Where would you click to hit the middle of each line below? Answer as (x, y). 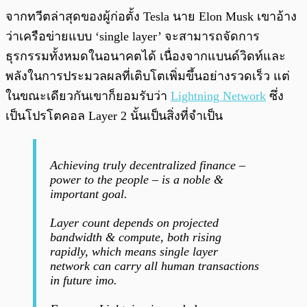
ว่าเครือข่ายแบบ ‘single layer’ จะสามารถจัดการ (133, 37)
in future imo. (84, 281)
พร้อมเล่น (56, 10)
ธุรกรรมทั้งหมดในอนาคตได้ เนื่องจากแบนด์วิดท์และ (146, 57)
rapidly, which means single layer (134, 252)
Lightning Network (218, 96)
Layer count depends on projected (134, 223)
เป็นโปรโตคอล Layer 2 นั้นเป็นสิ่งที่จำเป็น (114, 116)
